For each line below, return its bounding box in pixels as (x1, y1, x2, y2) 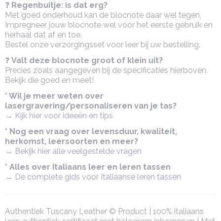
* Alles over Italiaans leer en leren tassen (5, 162, 171, 172)
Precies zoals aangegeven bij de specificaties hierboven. (5, 66, 208, 75)
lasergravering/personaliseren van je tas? (5, 101, 177, 110)
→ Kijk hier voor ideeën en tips (5, 111, 113, 120)
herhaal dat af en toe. (5, 30, 82, 39)
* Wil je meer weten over (5, 91, 104, 101)
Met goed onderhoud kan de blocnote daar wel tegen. (5, 10, 201, 20)
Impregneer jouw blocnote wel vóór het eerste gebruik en (5, 20, 213, 30)
